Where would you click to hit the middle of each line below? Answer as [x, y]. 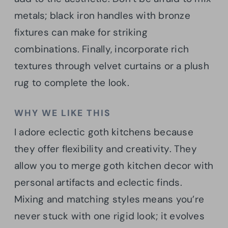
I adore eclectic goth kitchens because [104, 132]
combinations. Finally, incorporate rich [102, 49]
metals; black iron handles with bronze [102, 16]
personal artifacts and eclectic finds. [98, 183]
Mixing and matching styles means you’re [109, 199]
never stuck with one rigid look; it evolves [109, 216]
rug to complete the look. [72, 83]
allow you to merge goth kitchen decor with [114, 166]
